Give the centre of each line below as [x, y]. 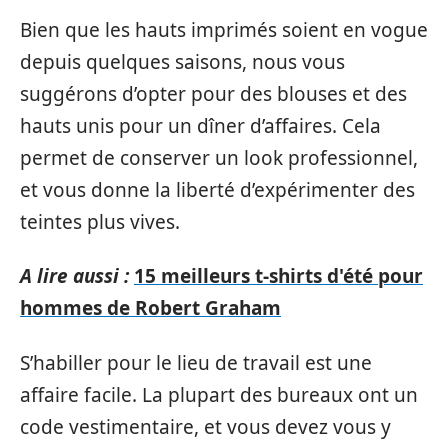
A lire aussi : [74, 276]
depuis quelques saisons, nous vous [182, 61]
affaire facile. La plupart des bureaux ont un [219, 394]
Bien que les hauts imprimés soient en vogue [224, 29]
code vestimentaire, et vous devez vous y [205, 426]
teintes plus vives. [100, 221]
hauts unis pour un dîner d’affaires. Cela [200, 125]
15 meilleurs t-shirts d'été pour [278, 276]
